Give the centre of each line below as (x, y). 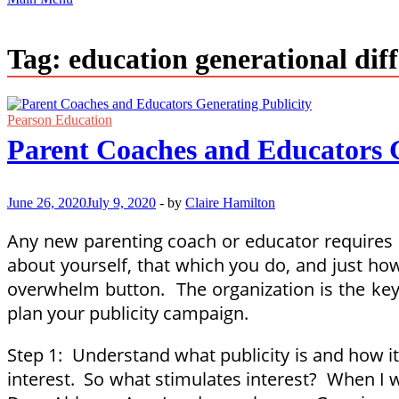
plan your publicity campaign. (128, 313)
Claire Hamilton (230, 203)
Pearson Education (60, 120)
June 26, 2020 (47, 203)
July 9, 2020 (121, 203)
